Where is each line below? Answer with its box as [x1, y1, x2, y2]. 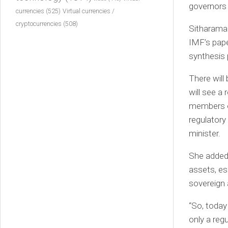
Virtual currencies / [63, 8, 115, 15]
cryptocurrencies [16, 20, 62, 27]
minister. [189, 128, 220, 138]
